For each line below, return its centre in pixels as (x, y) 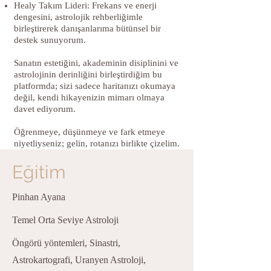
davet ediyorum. (45, 109)
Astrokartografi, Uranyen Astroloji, (79, 260)
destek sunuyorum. (50, 40)
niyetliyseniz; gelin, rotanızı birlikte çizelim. (97, 143)
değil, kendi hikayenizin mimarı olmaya (89, 97)
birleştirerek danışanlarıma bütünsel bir (87, 28)
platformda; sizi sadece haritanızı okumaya (95, 86)
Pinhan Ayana (39, 197)
